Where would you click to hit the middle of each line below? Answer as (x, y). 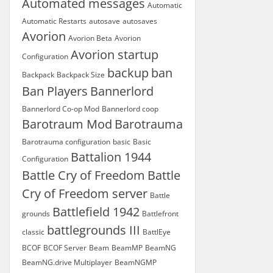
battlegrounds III (94, 230)
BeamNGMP (136, 262)
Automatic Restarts (54, 21)
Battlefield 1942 (96, 212)
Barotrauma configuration (66, 142)
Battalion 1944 (111, 157)
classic (33, 232)
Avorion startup (115, 55)
